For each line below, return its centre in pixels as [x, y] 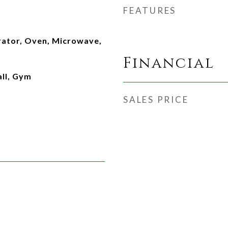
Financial [169, 63]
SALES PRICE [156, 99]
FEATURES [150, 10]
